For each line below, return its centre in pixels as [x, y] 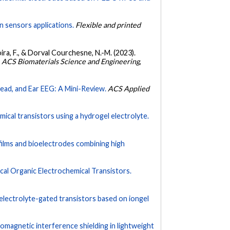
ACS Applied [129, 88]
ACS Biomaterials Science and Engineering [71, 61]
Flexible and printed [108, 25]
